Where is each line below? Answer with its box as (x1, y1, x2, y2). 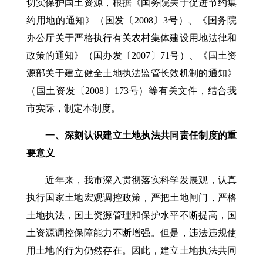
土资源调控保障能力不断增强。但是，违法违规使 (26, 228, 237, 238)
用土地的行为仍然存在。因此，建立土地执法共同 (26, 245, 237, 255)
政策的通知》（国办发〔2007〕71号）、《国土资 (26, 50, 237, 60)
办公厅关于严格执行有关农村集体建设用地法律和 (26, 33, 237, 43)
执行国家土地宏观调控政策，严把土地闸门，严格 (26, 193, 237, 203)
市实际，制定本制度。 (26, 103, 120, 113)
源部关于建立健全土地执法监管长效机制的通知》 (26, 68, 237, 78)
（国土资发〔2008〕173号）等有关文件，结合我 (26, 86, 237, 96)
